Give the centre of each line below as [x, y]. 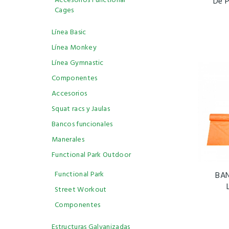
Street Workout [81, 190]
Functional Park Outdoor [91, 155]
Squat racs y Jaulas [81, 109]
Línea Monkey [74, 48]
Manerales [68, 140]
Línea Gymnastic [78, 63]
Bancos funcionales [82, 124]
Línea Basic [69, 32]
